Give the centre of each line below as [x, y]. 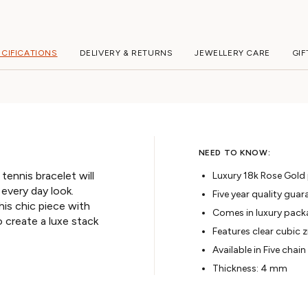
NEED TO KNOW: [234, 153]
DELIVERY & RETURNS [126, 53]
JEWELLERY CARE [232, 53]
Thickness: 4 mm [250, 269]
